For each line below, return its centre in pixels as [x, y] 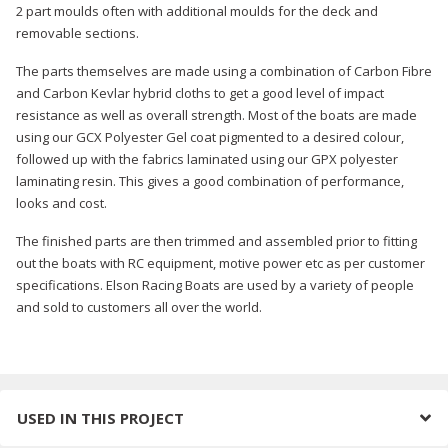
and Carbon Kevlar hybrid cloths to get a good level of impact [200, 93]
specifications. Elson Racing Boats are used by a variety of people [215, 285]
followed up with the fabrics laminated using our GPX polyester [207, 159]
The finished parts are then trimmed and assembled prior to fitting [216, 241]
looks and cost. [61, 203]
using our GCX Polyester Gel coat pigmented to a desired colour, [210, 137]
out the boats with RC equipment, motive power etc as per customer [220, 263]
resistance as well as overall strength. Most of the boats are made [216, 115]
